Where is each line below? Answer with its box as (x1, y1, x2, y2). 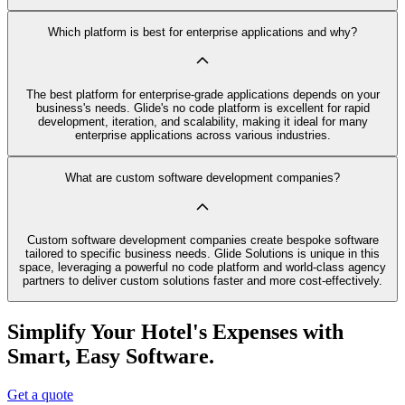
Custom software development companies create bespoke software (26, 232, 379, 247)
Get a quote (7, 387, 73, 403)
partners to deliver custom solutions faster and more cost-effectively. (23, 273, 382, 287)
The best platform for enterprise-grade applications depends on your (25, 87, 380, 101)
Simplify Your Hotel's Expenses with (7, 320, 344, 344)
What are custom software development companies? (65, 171, 340, 185)
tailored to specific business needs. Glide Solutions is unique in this (25, 246, 380, 260)
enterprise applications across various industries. (74, 127, 331, 142)
